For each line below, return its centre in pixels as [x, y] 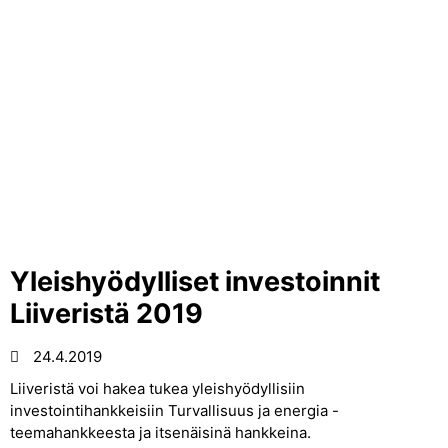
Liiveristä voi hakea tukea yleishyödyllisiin [157, 388]
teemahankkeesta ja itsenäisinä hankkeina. [160, 432]
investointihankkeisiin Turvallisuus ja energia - [174, 410]
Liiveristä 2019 [106, 313]
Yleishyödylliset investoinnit [195, 281]
